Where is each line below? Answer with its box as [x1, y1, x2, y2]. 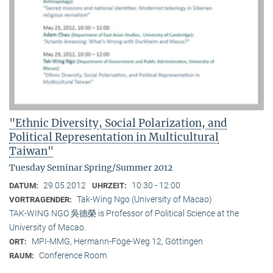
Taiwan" [9, 144, 54, 158]
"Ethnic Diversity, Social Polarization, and [9, 116, 227, 130]
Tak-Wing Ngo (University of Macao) [77, 194, 212, 204]
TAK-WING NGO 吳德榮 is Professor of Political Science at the [9, 208, 239, 218]
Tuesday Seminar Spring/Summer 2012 [9, 161, 172, 173]
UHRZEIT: [92, 180, 129, 190]
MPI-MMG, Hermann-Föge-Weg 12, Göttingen [32, 236, 203, 246]
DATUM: [9, 180, 40, 190]
